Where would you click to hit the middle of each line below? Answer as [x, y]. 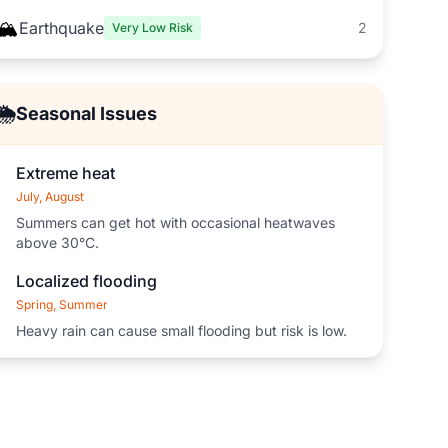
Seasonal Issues [86, 113]
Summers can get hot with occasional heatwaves [175, 222]
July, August [49, 196]
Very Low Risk [152, 27]
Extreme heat [65, 173]
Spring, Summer [61, 304]
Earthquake [61, 28]
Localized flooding [86, 281]
